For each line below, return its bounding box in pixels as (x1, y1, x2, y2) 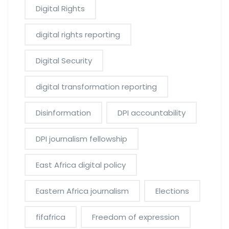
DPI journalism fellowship (36, 133, 127, 145)
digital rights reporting (36, 29, 120, 40)
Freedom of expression (92, 212, 179, 223)
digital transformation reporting (36, 81, 157, 93)
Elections (155, 186, 189, 197)
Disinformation (36, 107, 91, 119)
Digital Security (36, 55, 92, 66)
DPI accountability (118, 107, 186, 119)
